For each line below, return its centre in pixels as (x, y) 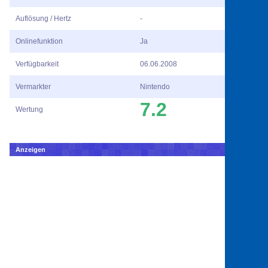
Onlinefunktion (39, 42)
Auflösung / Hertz (43, 19)
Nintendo (155, 87)
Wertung (29, 110)
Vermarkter (33, 87)
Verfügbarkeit (37, 64)
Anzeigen (31, 150)
